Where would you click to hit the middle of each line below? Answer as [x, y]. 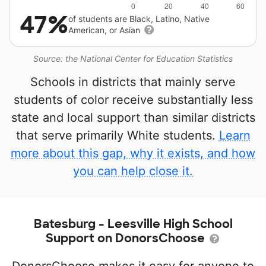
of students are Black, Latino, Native [139, 19]
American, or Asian [105, 30]
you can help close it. [133, 171]
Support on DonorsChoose [126, 238]
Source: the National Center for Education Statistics [133, 59]
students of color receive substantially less [133, 100]
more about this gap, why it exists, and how [133, 153]
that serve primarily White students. [117, 136]
